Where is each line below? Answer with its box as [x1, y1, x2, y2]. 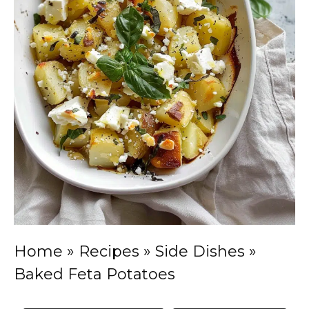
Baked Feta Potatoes [14, 265, 175, 283]
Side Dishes [155, 242, 245, 261]
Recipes [79, 242, 139, 261]
